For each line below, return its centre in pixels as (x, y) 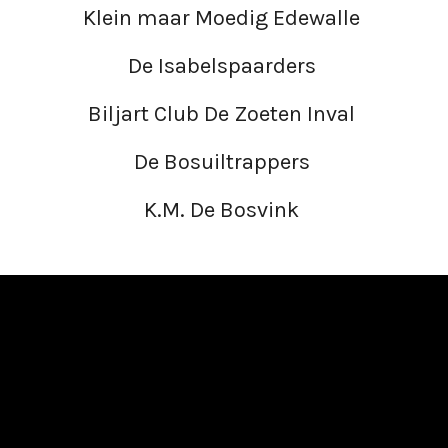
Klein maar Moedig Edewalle (224, 18)
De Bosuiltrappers (224, 162)
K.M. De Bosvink (224, 210)
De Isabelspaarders (224, 66)
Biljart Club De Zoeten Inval (224, 114)
